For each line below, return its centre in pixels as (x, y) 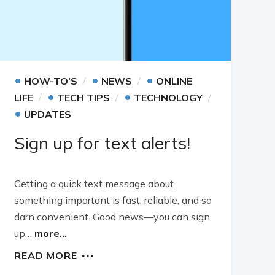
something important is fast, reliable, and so (113, 200)
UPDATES (47, 114)
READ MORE (45, 255)
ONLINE (174, 81)
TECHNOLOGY (168, 98)
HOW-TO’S (50, 81)
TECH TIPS (83, 98)
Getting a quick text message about (94, 184)
